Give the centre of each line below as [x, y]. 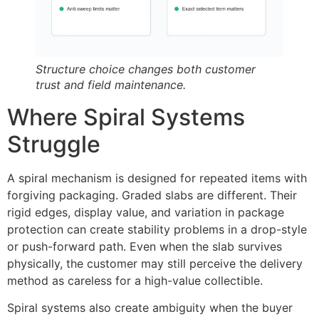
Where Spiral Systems [126, 117]
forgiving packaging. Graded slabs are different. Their [152, 195]
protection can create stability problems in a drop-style [157, 229]
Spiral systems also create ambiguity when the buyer [150, 308]
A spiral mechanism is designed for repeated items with [157, 178]
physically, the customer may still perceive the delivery [155, 263]
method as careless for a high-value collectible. [135, 280]
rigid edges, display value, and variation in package [146, 212]
